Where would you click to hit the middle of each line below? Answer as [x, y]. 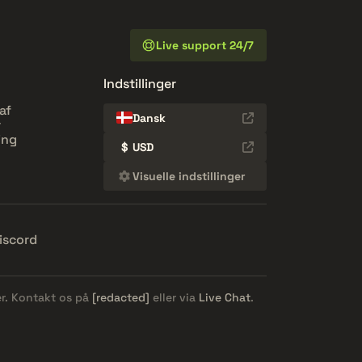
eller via [174, 297]
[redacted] [121, 297]
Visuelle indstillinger [189, 176]
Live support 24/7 [205, 45]
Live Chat [225, 297]
